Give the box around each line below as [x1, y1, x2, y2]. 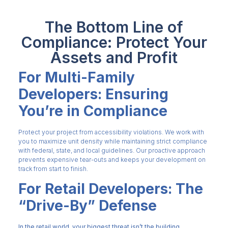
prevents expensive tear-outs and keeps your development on [18, 156, 206, 164]
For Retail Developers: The [18, 180, 203, 198]
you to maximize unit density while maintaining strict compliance [18, 137, 207, 146]
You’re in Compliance [18, 102, 167, 120]
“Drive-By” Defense [18, 197, 157, 215]
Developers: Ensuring [18, 85, 168, 103]
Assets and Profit [50, 48, 178, 67]
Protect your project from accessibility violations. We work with [18, 128, 204, 136]
